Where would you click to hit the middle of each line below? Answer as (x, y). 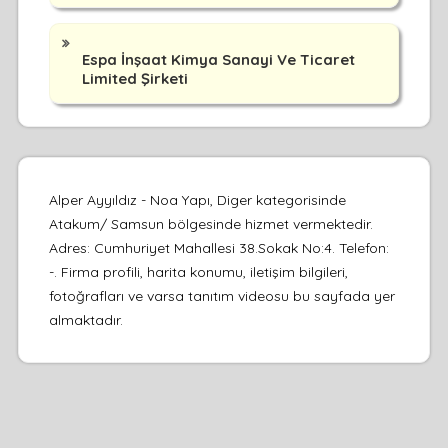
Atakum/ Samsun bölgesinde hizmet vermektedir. (210, 223)
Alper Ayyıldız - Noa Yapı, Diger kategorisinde (197, 199)
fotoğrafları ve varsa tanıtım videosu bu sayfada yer (221, 295)
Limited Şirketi (134, 78)
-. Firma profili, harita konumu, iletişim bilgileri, (198, 271)
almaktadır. (85, 319)
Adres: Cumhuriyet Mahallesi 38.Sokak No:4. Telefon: (218, 247)
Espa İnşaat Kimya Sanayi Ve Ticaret (218, 59)
